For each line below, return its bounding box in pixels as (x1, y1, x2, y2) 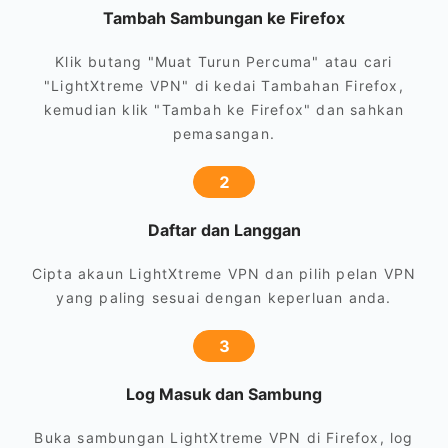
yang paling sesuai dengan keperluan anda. (56, 289, 392, 306)
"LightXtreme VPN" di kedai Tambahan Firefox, (44, 77, 404, 94)
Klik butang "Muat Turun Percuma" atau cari (55, 53, 393, 70)
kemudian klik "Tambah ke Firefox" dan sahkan (43, 101, 405, 118)
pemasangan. (172, 125, 276, 142)
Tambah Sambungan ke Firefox (103, 8, 345, 28)
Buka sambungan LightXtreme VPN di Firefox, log (34, 429, 414, 446)
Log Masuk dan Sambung (126, 384, 322, 404)
